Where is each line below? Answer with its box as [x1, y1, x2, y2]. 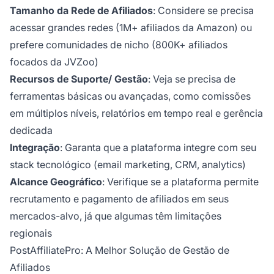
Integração [10, 141, 60, 154]
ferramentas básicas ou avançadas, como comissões [10, 90, 251, 103]
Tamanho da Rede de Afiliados [10, 4, 153, 17]
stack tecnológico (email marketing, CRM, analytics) [10, 158, 246, 171]
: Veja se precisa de [148, 73, 235, 86]
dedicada [10, 124, 53, 137]
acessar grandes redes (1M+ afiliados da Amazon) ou [10, 21, 252, 34]
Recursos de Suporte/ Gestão [10, 73, 148, 86]
